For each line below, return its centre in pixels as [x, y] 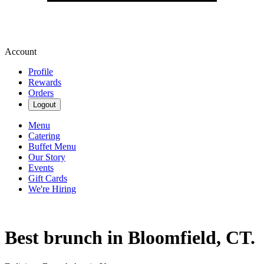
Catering [44, 136]
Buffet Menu [52, 146]
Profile [41, 72]
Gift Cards [48, 178]
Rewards [45, 82]
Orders [41, 93]
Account [21, 52]
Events [41, 168]
